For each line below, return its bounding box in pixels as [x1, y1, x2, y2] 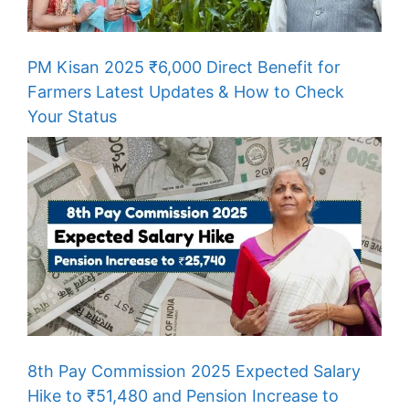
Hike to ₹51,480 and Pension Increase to [27, 385, 339, 405]
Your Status [27, 106, 117, 126]
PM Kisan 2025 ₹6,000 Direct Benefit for [27, 57, 341, 77]
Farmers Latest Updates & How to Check [27, 81, 344, 101]
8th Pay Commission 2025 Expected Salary [27, 361, 361, 381]
